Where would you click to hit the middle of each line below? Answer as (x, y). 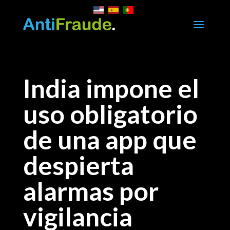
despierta (78, 165)
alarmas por (91, 191)
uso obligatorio (110, 114)
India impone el (111, 88)
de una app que (110, 140)
